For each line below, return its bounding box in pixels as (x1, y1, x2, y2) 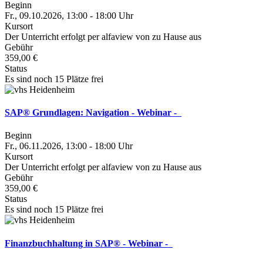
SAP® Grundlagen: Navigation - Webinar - (5, 107, 181, 118)
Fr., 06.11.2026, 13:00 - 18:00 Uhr (5, 141, 133, 151)
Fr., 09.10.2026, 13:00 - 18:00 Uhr (5, 10, 133, 21)
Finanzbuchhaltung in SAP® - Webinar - (5, 238, 173, 248)
